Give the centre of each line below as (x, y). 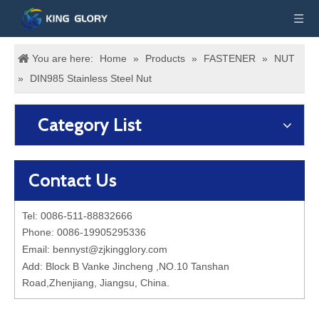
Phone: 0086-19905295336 (84, 232)
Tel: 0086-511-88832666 (77, 216)
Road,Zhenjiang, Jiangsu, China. (96, 283)
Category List (90, 125)
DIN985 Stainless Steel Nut (91, 78)
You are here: (63, 58)
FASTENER (230, 58)
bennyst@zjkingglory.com (110, 249)
